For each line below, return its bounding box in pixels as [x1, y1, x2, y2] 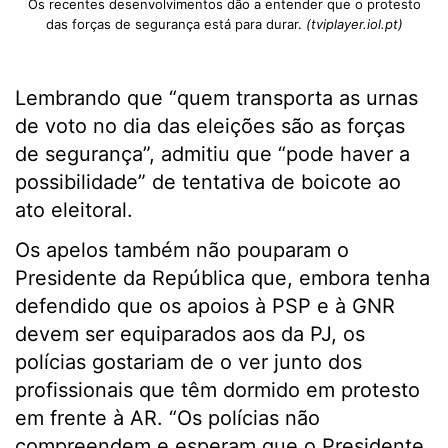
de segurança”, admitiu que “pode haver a [15, 142, 410, 166]
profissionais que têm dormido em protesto [15, 378, 420, 402]
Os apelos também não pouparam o [15, 238, 349, 262]
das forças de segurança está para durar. [45, 16, 306, 32]
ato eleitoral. [15, 198, 133, 222]
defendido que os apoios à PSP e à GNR [15, 294, 395, 318]
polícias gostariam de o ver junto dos [15, 350, 362, 374]
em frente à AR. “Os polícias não [15, 406, 320, 430]
